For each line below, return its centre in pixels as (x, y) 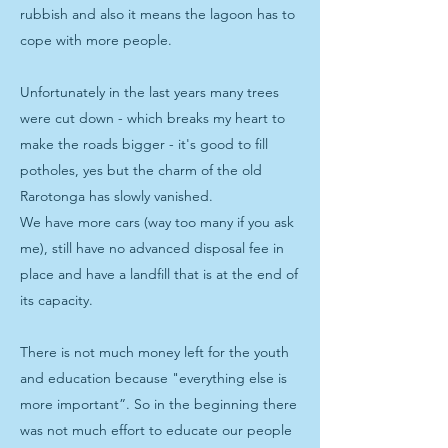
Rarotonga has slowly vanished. (116, 196)
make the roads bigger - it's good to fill (144, 144)
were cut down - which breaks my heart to (152, 118)
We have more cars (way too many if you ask (157, 222)
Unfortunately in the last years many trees (149, 92)
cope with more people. (96, 40)
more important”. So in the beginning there (158, 404)
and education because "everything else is (153, 378)
